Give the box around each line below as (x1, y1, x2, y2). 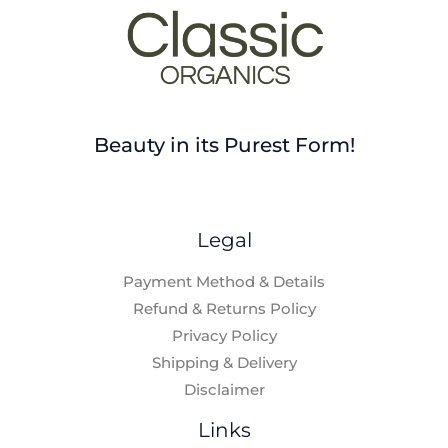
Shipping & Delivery (151, 354, 297, 373)
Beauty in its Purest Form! (93, 133, 355, 158)
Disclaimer (183, 381, 265, 400)
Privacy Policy (171, 327, 277, 346)
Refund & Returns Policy (132, 300, 316, 319)
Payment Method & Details (123, 273, 325, 292)
